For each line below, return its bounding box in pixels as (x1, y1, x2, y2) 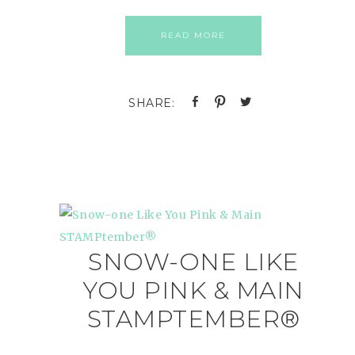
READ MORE (161, 30, 227, 40)
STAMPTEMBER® (86, 304, 300, 334)
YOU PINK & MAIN (82, 276, 304, 305)
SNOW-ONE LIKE (88, 247, 299, 277)
